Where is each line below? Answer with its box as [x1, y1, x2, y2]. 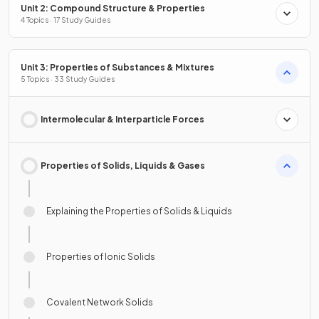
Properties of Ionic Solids [46, 251, 155, 262]
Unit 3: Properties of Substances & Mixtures [21, 61, 214, 73]
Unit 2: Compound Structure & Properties [21, 2, 205, 14]
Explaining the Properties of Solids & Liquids [46, 205, 232, 216]
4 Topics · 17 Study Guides [21, 15, 110, 24]
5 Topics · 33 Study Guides [21, 74, 115, 83]
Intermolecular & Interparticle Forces [41, 113, 204, 125]
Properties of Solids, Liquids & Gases [41, 159, 205, 171]
